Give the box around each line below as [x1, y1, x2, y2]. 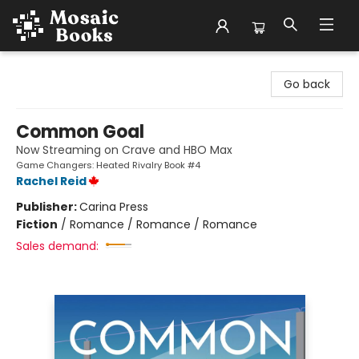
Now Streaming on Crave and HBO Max [16, 142, 232, 158]
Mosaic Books [12, 58, 87, 75]
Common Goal [16, 119, 144, 144]
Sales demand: [16, 238, 99, 254]
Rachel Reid [16, 173, 87, 189]
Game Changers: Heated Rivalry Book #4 [16, 159, 200, 171]
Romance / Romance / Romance [70, 216, 257, 232]
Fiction [16, 216, 58, 232]
